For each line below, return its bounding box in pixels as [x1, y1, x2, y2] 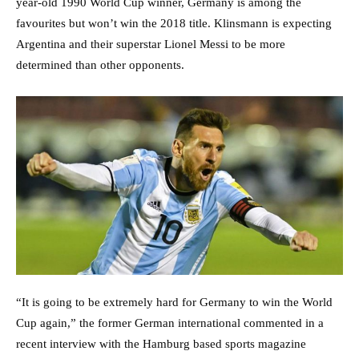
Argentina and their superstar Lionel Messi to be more [16, 38, 285, 51]
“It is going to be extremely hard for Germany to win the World [16, 296, 333, 309]
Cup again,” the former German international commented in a [16, 317, 324, 330]
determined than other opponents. [16, 58, 184, 72]
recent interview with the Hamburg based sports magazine [16, 337, 306, 351]
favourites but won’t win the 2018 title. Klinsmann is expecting [16, 17, 332, 30]
